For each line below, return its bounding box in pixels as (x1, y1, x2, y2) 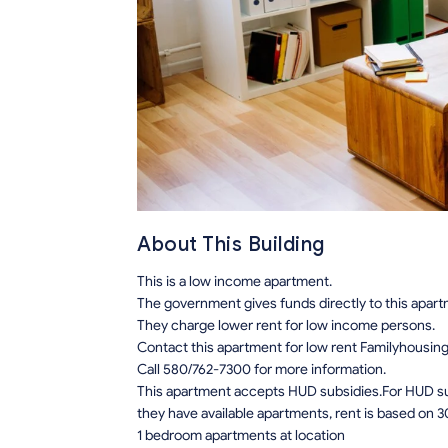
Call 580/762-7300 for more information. (137, 361, 386, 379)
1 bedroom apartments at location (137, 427, 345, 445)
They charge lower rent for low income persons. (137, 317, 435, 335)
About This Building (137, 232, 325, 258)
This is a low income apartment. (137, 273, 332, 291)
